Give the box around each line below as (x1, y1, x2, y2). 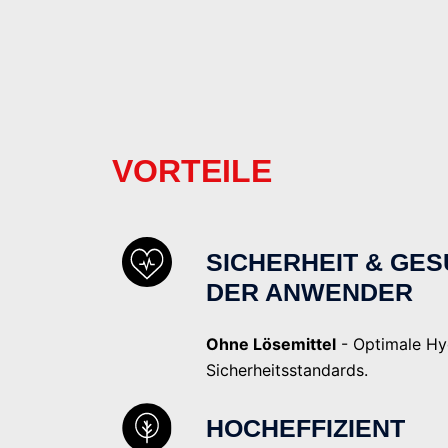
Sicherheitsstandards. (206, 359, 368, 380)
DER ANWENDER (206, 277, 413, 306)
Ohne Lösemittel (206, 333, 336, 354)
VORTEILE (112, 152, 272, 189)
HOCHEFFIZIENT (206, 413, 405, 442)
